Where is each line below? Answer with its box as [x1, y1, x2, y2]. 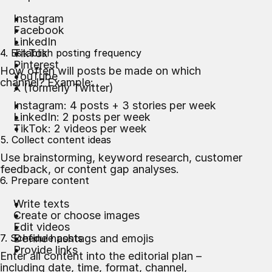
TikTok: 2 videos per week [13, 122, 147, 135]
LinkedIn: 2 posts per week [13, 110, 151, 123]
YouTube [13, 70, 58, 83]
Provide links [13, 243, 78, 256]
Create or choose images [13, 209, 140, 222]
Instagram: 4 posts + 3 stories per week [13, 99, 216, 112]
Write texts [13, 197, 69, 210]
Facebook [13, 24, 64, 36]
